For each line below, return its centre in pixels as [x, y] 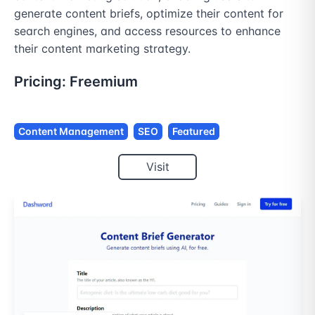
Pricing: [42, 82]
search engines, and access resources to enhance [147, 31]
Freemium [104, 82]
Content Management [71, 131]
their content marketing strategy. [102, 49]
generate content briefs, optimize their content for [149, 13]
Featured [194, 131]
